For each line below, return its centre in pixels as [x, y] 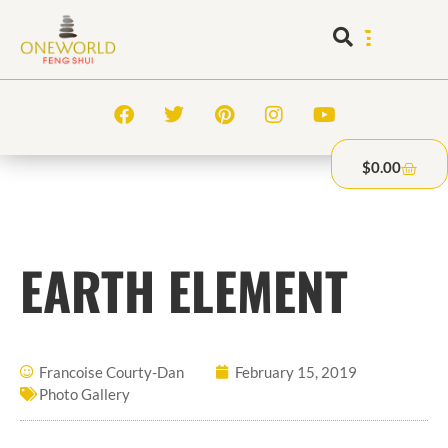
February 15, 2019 [296, 371]
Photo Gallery [84, 393]
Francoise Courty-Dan [111, 371]
